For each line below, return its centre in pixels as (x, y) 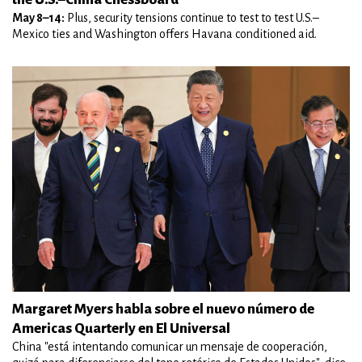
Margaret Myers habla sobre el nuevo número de (163, 309)
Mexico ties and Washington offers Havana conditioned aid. (164, 34)
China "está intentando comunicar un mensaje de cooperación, (170, 346)
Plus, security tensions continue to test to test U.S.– (192, 18)
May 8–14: (38, 18)
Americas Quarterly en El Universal (121, 328)
